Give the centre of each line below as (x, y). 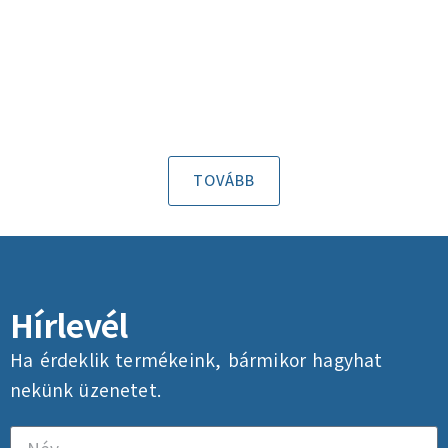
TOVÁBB (224, 181)
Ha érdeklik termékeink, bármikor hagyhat (196, 361)
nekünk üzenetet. (86, 391)
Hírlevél (69, 326)
